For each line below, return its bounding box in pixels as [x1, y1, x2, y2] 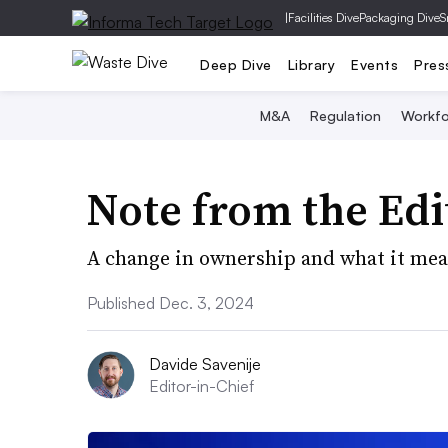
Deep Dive [200, 55, 272, 73]
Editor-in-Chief [149, 376, 254, 396]
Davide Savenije [149, 354, 261, 374]
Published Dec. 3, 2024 [87, 293, 254, 313]
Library [287, 55, 335, 73]
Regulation [310, 107, 381, 124]
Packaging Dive [359, 10, 440, 25]
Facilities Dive [288, 10, 359, 25]
